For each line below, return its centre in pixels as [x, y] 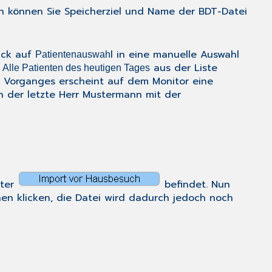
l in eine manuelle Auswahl [175, 55]
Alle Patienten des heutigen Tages [76, 68]
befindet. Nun [195, 185]
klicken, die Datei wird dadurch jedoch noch [123, 198]
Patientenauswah [73, 55]
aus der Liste [184, 68]
